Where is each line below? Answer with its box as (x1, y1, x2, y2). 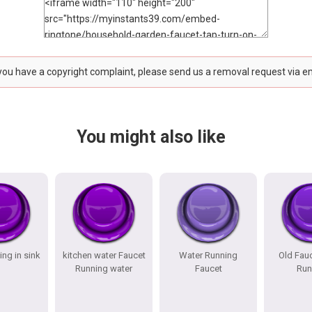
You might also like (76, 127, 226, 147)
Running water (75, 263, 132, 274)
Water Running (179, 250, 237, 260)
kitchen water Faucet (62, 250, 146, 260)
